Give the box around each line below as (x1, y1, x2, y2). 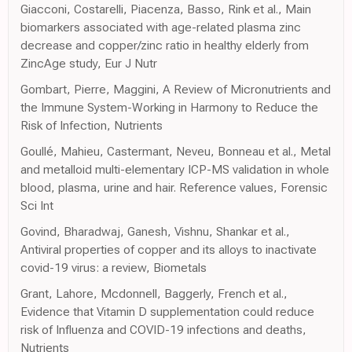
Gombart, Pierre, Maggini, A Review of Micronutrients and (20, 81, 331, 97)
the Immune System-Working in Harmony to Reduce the (20, 99, 318, 115)
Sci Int (20, 197, 53, 213)
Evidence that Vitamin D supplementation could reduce (20, 303, 314, 319)
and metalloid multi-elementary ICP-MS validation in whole (20, 161, 329, 177)
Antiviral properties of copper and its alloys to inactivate (20, 241, 317, 257)
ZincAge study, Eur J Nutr (20, 55, 157, 71)
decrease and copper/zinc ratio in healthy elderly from (20, 37, 309, 53)
